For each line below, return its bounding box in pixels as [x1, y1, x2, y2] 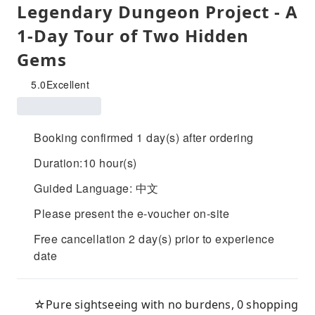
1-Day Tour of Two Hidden [17, 24, 249, 47]
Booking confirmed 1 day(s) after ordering [34, 129, 254, 146]
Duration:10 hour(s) [34, 155, 137, 171]
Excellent [46, 77, 89, 91]
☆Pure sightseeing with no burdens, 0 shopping [34, 297, 299, 312]
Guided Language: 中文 [34, 180, 159, 196]
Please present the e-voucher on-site [34, 205, 229, 221]
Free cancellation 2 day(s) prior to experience [34, 231, 274, 247]
